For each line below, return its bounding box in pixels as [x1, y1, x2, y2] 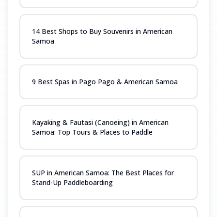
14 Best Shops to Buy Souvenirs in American [32, 27, 172, 36]
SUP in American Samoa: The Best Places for [32, 168, 174, 177]
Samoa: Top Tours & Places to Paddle [32, 127, 153, 137]
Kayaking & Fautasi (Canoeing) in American [32, 118, 169, 127]
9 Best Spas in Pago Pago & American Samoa [32, 77, 178, 86]
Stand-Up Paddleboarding [32, 178, 113, 187]
